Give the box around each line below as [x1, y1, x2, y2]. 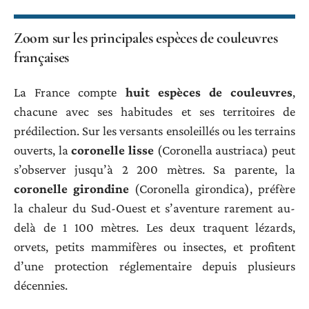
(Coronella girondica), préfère [129, 181, 295, 196]
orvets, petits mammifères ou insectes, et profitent [14, 239, 295, 254]
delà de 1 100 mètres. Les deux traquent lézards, [14, 219, 295, 235]
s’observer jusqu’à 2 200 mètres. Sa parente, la [14, 161, 295, 177]
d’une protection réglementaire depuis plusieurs [14, 258, 295, 273]
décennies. [14, 277, 68, 292]
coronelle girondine [14, 181, 129, 196]
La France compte [14, 84, 126, 99]
